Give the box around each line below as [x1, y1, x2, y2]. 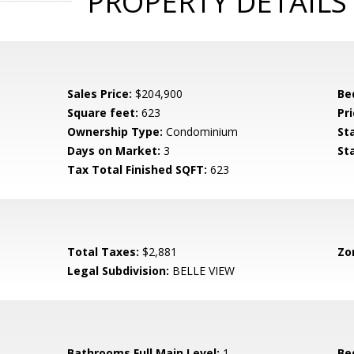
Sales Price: [67, 86, 133, 101]
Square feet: [67, 105, 139, 120]
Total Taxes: [67, 244, 140, 259]
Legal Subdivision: [67, 263, 170, 278]
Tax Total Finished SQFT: [67, 162, 208, 177]
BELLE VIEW [169, 263, 235, 278]
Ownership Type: [67, 124, 164, 139]
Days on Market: [67, 143, 161, 158]
